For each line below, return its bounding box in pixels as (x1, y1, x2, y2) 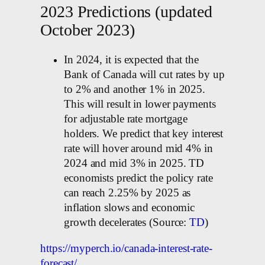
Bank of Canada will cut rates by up (64, 69, 225, 81)
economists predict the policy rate (64, 172, 213, 185)
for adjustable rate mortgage (64, 113, 188, 125)
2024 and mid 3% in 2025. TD (64, 157, 205, 170)
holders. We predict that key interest (64, 128, 224, 140)
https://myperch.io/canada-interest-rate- (40, 242, 212, 254)
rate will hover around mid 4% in (64, 143, 213, 155)
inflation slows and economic (64, 202, 195, 214)
